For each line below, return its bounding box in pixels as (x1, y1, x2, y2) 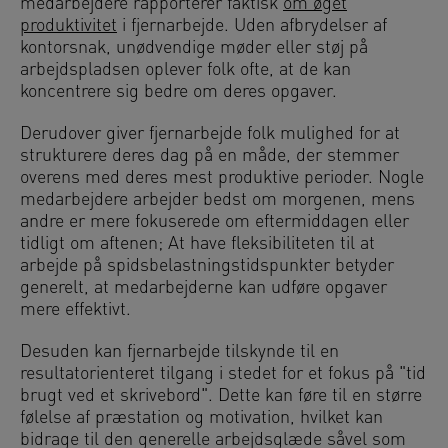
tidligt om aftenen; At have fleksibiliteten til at (20, 234, 375, 254)
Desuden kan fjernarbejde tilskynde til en (20, 342, 339, 362)
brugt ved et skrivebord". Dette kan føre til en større (20, 386, 422, 406)
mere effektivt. (20, 300, 131, 320)
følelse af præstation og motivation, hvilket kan (20, 408, 383, 428)
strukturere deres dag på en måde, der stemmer (20, 146, 399, 166)
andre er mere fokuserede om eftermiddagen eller (20, 212, 409, 232)
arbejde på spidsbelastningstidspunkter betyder (20, 256, 394, 276)
